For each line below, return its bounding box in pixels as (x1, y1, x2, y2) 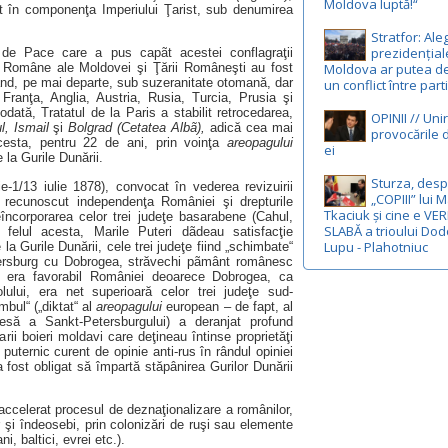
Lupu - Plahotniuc (324, 238, 428, 256)
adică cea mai (205, 120, 294, 136)
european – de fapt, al (166, 298, 294, 314)
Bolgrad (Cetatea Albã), (68, 120, 206, 136)
